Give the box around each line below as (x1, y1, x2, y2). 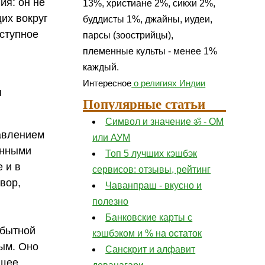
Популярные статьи (83, 93, 206, 114)
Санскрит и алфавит (105, 244, 196, 254)
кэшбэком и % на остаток (92, 228, 202, 238)
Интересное (83, 78, 132, 89)
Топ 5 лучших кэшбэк (105, 148, 198, 159)
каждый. (83, 62, 119, 73)
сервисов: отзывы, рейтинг (92, 164, 211, 174)
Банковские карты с (105, 212, 193, 222)
